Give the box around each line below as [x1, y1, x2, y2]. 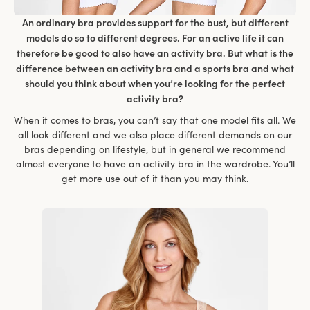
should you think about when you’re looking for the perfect [25, 77, 285, 90]
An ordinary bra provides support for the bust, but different [21, 16, 289, 29]
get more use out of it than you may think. [62, 172, 248, 185]
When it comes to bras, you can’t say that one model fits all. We [14, 114, 296, 127]
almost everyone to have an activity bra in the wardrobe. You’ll [15, 158, 295, 171]
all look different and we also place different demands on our [18, 129, 292, 142]
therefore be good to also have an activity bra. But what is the [17, 46, 293, 60]
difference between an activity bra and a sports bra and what [16, 62, 294, 75]
